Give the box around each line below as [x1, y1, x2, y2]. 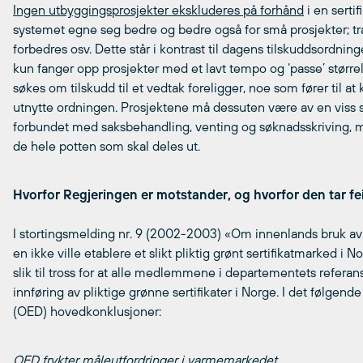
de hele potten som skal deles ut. [13, 139, 200, 153]
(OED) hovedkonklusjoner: [13, 304, 161, 318]
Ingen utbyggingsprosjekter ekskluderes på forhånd [13, 2, 304, 17]
